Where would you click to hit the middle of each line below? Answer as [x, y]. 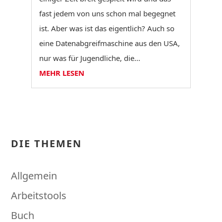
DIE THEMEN [47, 143]
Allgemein [34, 175]
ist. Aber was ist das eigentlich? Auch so [107, 28]
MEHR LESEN [61, 73]
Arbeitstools [39, 195]
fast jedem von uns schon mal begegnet [107, 13]
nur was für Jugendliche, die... [89, 58]
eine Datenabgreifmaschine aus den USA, [109, 43]
